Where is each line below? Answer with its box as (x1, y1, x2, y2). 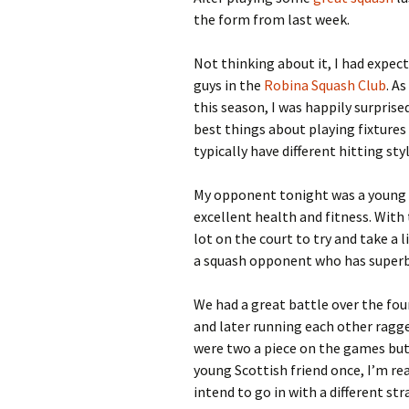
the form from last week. (194, 10, 350, 28)
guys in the (194, 76, 264, 94)
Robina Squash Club (264, 76, 386, 94)
